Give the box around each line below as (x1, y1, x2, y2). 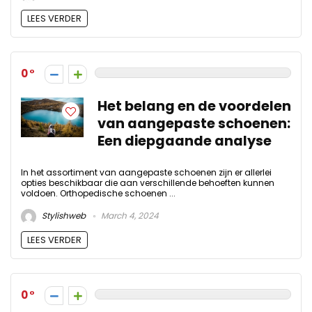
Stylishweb (40, 210, 86, 222)
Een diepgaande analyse (97, 131, 272, 150)
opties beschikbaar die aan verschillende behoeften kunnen (21, 176, 274, 189)
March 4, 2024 (99, 210, 159, 222)
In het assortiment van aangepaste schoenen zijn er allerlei (21, 166, 272, 178)
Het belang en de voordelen (97, 96, 291, 116)
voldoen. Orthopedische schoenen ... (21, 187, 175, 199)
